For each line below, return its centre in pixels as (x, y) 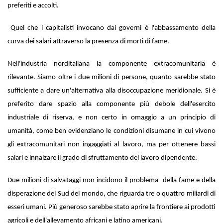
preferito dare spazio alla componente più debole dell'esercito (111, 104)
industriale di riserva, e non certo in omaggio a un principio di (111, 117)
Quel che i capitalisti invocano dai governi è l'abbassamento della (113, 28)
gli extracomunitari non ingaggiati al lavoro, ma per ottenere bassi (111, 144)
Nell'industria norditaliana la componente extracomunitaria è (111, 64)
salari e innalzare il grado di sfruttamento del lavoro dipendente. (103, 158)
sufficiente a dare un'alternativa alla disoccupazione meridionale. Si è (111, 91)
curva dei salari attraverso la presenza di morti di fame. (88, 41)
